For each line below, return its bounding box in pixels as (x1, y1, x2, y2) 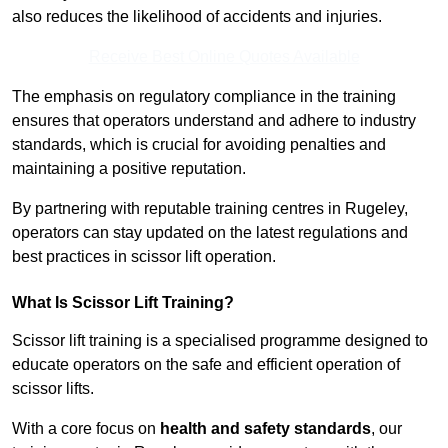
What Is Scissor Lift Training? (12, 294, 234, 312)
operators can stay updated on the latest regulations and (12, 224, 408, 242)
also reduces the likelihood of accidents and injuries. (12, 8, 382, 26)
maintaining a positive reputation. (12, 160, 246, 178)
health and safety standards (160, 420, 371, 438)
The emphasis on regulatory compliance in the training (12, 88, 396, 106)
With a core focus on (12, 420, 160, 438)
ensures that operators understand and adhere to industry (12, 112, 416, 130)
